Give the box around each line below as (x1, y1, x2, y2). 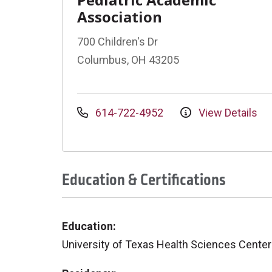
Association (77, 7, 162, 27)
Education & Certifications (62, 169, 226, 191)
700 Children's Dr (77, 35, 158, 48)
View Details (196, 106, 257, 119)
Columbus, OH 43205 (77, 53, 179, 66)
